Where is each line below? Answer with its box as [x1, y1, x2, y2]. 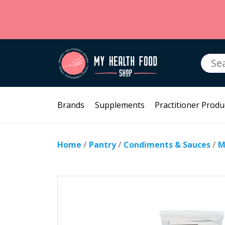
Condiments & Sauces [124, 139, 210, 150]
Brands [57, 99, 84, 110]
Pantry [89, 139, 116, 150]
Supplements [94, 99, 145, 110]
